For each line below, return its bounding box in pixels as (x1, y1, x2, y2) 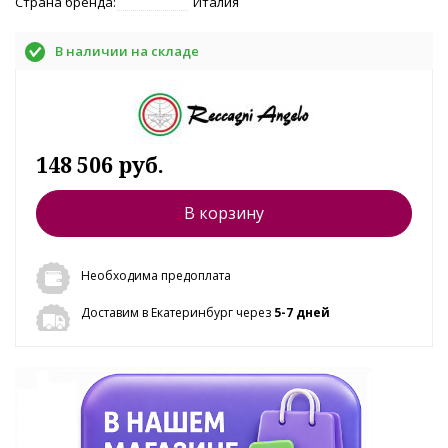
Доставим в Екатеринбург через (81, 303, 274, 321)
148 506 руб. (36, 150, 164, 179)
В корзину (184, 201, 264, 224)
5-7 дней (274, 303, 330, 321)
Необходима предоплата (81, 266, 231, 284)
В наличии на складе (55, 41, 199, 60)
